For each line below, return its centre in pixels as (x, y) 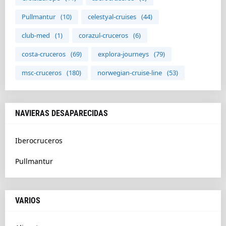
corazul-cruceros (103, 35)
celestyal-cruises (112, 17)
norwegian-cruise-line (130, 73)
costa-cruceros (44, 54)
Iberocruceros (39, 140)
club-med (36, 35)
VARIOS (28, 201)
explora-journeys (123, 54)
